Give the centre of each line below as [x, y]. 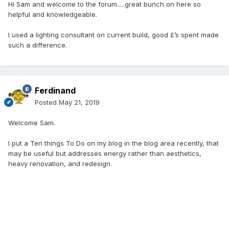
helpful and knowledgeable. [53, 15]
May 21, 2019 [79, 102]
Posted [47, 102]
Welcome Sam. [32, 123]
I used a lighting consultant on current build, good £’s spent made [113, 35]
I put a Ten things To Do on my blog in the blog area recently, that [113, 143]
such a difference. [38, 45]
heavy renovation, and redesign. [60, 164]
